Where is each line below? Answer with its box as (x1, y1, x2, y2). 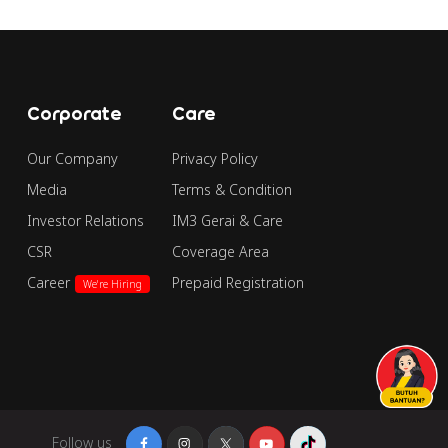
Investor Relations (26, 211, 144, 231)
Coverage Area (171, 242, 269, 262)
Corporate (26, 102, 122, 125)
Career (26, 273, 70, 293)
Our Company (26, 149, 118, 169)
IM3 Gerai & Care (171, 211, 283, 231)
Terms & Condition (171, 180, 292, 200)
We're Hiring (82, 277, 142, 292)
